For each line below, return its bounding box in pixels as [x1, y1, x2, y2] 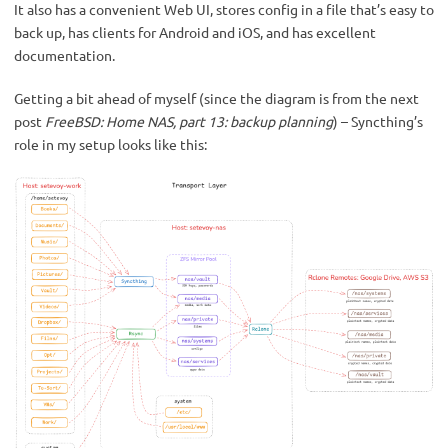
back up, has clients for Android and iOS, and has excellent [14, 23, 376, 41]
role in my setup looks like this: [14, 135, 207, 153]
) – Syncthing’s [333, 112, 423, 130]
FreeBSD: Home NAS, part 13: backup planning [45, 112, 333, 130]
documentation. [14, 46, 115, 64]
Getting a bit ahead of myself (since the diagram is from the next [14, 89, 419, 107]
